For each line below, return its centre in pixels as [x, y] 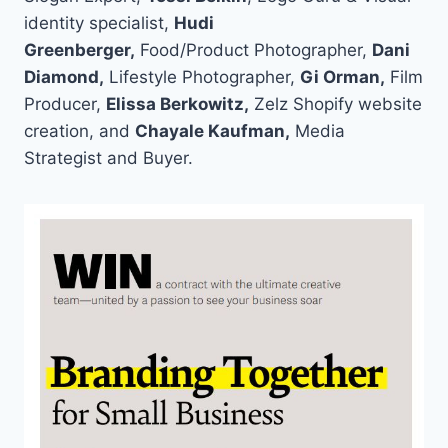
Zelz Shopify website [335, 104]
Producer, [65, 104]
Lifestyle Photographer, [202, 77]
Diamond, [64, 77]
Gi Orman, [342, 77]
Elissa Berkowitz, [177, 104]
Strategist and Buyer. [108, 158]
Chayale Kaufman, [212, 131]
